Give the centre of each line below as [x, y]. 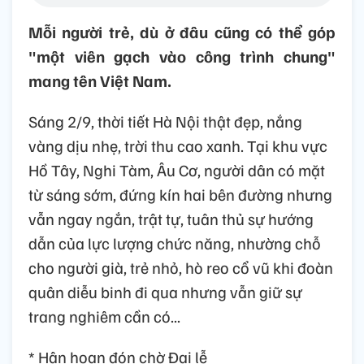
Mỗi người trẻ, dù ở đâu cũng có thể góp [182, 32]
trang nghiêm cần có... [104, 316]
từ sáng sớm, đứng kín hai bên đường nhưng [180, 195]
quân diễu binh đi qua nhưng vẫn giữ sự [165, 292]
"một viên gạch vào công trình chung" [182, 56]
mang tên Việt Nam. [100, 81]
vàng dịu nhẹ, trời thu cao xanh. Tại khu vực [178, 146]
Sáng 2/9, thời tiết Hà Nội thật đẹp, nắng [165, 121]
